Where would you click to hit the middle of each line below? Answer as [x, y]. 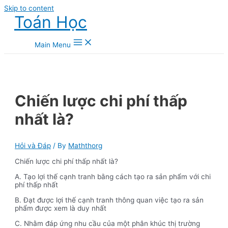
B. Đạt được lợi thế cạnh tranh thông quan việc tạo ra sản [109, 200]
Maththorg [85, 145]
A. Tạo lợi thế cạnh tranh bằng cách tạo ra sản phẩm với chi [113, 177]
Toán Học [51, 22]
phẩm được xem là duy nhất [61, 208]
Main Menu [53, 45]
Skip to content [29, 8]
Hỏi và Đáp [33, 145]
